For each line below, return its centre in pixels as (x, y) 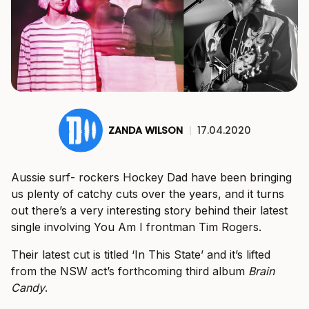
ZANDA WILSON (145, 130)
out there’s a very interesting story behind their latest (149, 211)
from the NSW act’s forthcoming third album (130, 271)
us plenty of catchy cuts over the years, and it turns (148, 194)
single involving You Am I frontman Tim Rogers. (136, 227)
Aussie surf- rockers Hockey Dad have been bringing (151, 178)
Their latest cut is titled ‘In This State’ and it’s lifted (141, 255)
